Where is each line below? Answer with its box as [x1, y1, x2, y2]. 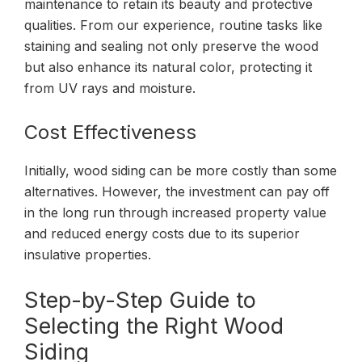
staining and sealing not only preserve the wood [24, 37, 318, 54]
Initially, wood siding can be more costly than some [24, 162, 337, 179]
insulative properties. [24, 246, 151, 263]
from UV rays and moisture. [24, 79, 196, 96]
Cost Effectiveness [24, 120, 196, 144]
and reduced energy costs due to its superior [24, 225, 300, 242]
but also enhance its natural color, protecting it [24, 58, 312, 75]
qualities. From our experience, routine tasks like [24, 16, 322, 33]
